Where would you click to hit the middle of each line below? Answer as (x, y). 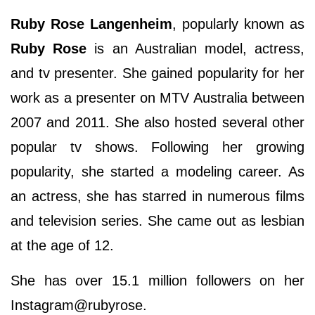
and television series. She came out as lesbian (157, 221)
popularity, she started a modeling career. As (157, 172)
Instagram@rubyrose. (79, 306)
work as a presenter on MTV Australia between (157, 98)
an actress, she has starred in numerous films (157, 197)
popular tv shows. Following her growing (157, 147)
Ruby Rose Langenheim (91, 24)
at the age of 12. (62, 246)
